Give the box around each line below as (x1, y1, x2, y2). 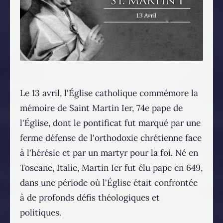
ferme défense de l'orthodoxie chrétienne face (20, 132, 202, 144)
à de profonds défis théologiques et (20, 192, 160, 204)
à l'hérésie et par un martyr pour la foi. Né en (20, 147, 198, 159)
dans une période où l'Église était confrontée (20, 177, 198, 189)
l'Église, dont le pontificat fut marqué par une (20, 117, 201, 129)
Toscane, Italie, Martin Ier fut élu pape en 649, (20, 162, 203, 174)
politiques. (20, 207, 61, 219)
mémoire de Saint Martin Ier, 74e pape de (20, 103, 183, 114)
